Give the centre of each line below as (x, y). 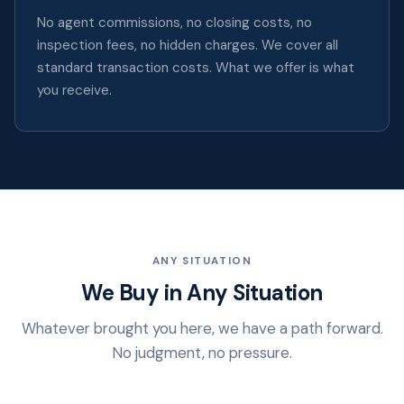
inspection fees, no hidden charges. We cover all (188, 45)
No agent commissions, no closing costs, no (174, 22)
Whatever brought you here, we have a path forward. (202, 328)
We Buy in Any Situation (202, 292)
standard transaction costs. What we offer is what (196, 67)
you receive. (74, 90)
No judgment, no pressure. (202, 352)
